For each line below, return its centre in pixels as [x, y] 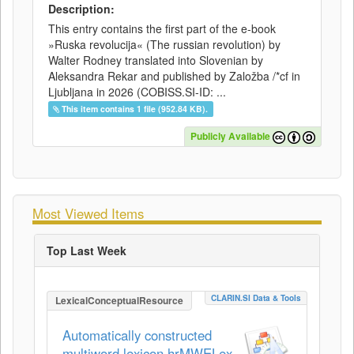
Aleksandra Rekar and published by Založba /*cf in [174, 76]
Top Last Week [87, 250]
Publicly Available [230, 136]
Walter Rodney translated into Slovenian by [156, 60]
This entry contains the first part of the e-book [162, 28]
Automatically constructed [137, 335]
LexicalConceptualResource [119, 300]
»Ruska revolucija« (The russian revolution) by [164, 44]
